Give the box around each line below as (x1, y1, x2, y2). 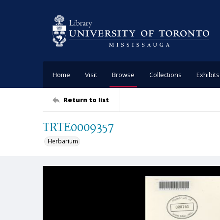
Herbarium (48, 137, 78, 145)
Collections (149, 70, 182, 79)
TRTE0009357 (43, 119, 114, 137)
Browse (112, 70, 135, 79)
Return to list (63, 95, 109, 104)
